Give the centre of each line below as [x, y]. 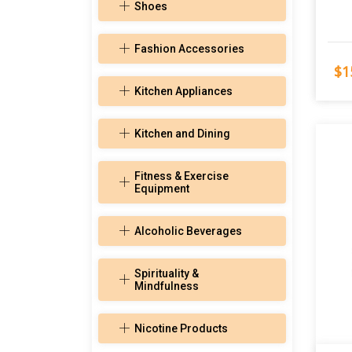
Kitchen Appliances [183, 92]
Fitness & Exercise [181, 176]
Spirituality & [167, 274]
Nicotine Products [181, 329]
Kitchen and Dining [182, 134]
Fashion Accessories [189, 49]
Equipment [162, 189]
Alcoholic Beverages [188, 231]
